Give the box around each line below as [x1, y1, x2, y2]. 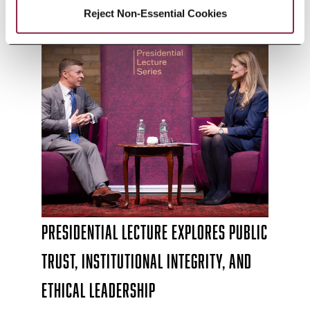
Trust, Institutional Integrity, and [42, 250, 252, 273]
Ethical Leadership [42, 279, 156, 302]
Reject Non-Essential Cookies [83, 7, 227, 19]
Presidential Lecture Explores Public [42, 221, 268, 244]
